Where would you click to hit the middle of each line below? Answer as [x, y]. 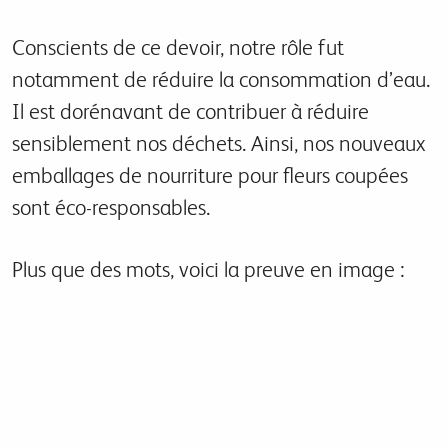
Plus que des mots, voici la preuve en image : [208, 269]
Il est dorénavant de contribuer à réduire [190, 111]
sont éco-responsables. [111, 207]
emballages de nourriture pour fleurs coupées [210, 175]
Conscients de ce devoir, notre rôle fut [178, 47]
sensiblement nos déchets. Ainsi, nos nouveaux [218, 143]
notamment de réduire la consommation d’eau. [221, 79]
